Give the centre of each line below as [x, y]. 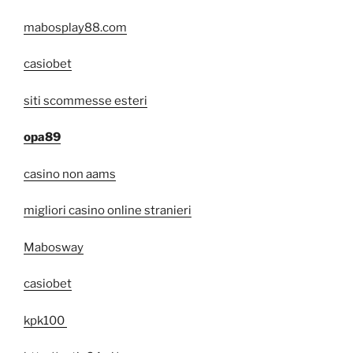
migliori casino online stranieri [108, 211]
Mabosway [54, 247]
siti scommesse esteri [85, 100]
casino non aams [70, 174]
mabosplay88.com [75, 27]
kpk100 [45, 320]
